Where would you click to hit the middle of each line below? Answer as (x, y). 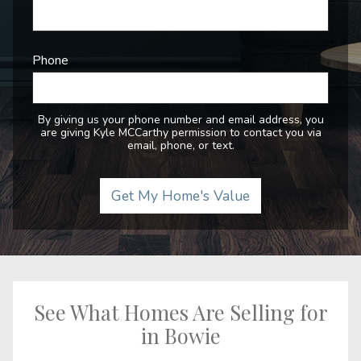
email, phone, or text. (180, 145)
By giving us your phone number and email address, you (180, 120)
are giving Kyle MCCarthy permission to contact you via (180, 133)
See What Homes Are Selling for (180, 312)
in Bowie (180, 335)
